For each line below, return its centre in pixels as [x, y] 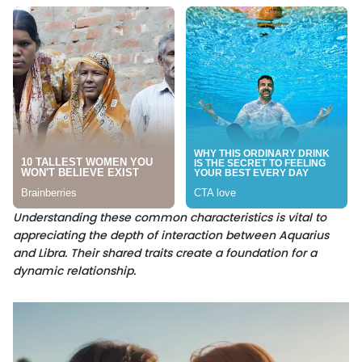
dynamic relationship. [74, 270]
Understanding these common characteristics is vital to [170, 217]
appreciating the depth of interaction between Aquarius [171, 235]
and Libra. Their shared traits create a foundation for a [165, 253]
